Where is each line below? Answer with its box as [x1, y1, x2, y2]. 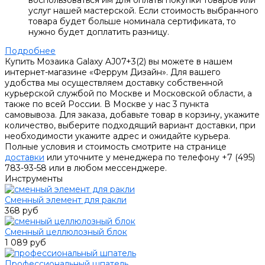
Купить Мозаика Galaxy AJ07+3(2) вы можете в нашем [5, 56, 232, 67]
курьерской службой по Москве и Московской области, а [5, 88, 252, 99]
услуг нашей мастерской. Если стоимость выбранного [28, 5, 258, 17]
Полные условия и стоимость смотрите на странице [5, 141, 227, 153]
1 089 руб [5, 237, 46, 248]
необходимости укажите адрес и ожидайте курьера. [5, 131, 230, 142]
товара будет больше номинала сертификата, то [28, 16, 236, 27]
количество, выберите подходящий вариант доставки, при [5, 120, 256, 131]
